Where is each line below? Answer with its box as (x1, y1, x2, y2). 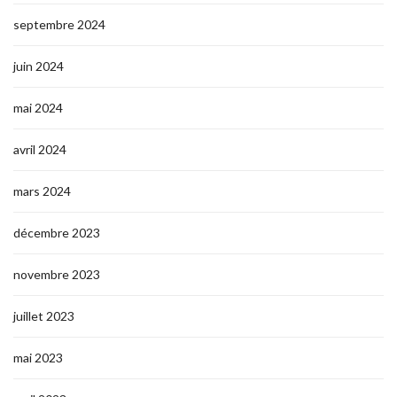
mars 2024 (13, 183, 71, 198)
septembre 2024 (13, 17, 105, 32)
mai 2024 (13, 100, 63, 115)
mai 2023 (13, 350, 63, 365)
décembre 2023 (13, 225, 100, 240)
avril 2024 (13, 142, 66, 157)
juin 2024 (13, 58, 64, 74)
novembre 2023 (13, 267, 100, 282)
